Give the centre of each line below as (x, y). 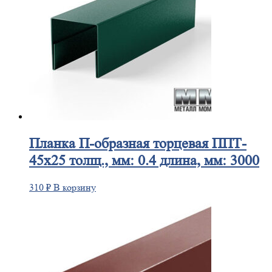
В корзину (75, 187)
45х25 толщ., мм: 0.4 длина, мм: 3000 (144, 160)
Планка (52, 143)
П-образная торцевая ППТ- (161, 143)
